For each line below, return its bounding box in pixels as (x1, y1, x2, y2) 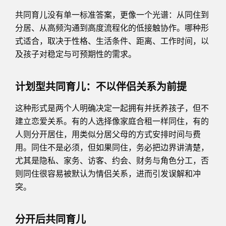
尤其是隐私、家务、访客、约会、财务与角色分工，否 (15, 155, 209, 165)
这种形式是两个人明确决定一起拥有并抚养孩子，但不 (15, 103, 209, 113)
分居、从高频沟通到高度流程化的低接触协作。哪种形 (15, 23, 209, 33)
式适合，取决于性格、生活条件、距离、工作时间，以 (15, 36, 209, 46)
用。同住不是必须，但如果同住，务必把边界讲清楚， (15, 142, 209, 152)
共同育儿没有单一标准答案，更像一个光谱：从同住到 (15, 10, 209, 20)
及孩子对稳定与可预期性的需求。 (15, 49, 136, 59)
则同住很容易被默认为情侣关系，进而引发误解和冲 (15, 168, 201, 179)
